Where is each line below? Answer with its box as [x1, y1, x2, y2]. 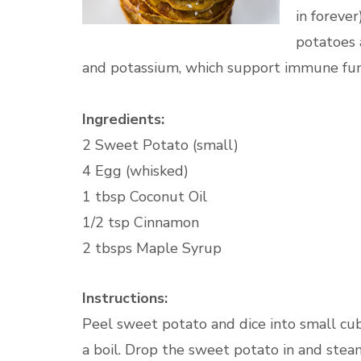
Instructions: [82, 288, 168, 308]
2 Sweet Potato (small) [82, 135, 239, 155]
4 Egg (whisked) [82, 161, 189, 180]
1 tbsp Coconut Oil [82, 187, 207, 206]
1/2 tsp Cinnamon [82, 213, 199, 232]
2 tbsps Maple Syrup [82, 239, 222, 258]
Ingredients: [82, 110, 164, 129]
